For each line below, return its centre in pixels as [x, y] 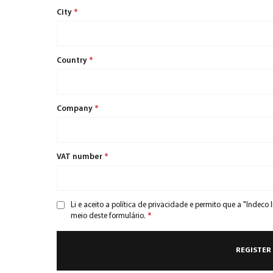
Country [73, 61]
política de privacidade [150, 205]
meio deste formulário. [108, 216]
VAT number [80, 157]
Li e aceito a [91, 205]
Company [76, 109]
